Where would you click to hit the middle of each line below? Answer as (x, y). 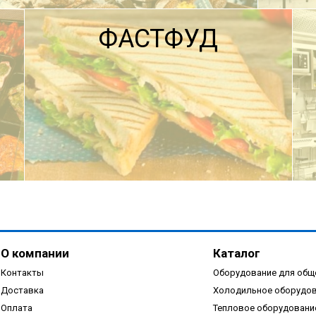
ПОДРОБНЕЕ (106, 170)
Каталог (237, 254)
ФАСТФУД (158, 39)
